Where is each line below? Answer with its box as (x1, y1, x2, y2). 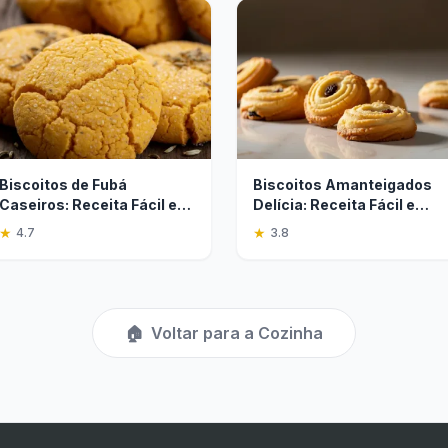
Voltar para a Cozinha (151, 323, 323, 343)
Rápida (253, 216, 303, 233)
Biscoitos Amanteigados (253, 176, 432, 193)
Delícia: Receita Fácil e (253, 196, 415, 213)
